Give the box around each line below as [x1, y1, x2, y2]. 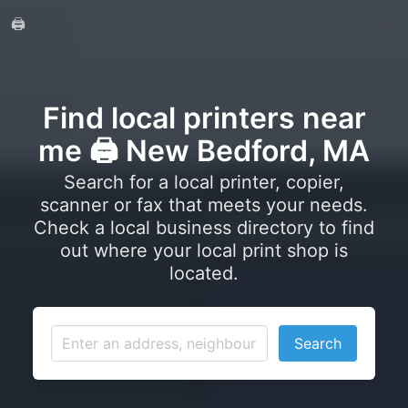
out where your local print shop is [60, 240, 348, 261]
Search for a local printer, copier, [64, 171, 344, 193]
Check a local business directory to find [34, 217, 374, 239]
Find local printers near [42, 100, 366, 136]
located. [169, 262, 239, 284]
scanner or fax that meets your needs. [40, 194, 368, 216]
